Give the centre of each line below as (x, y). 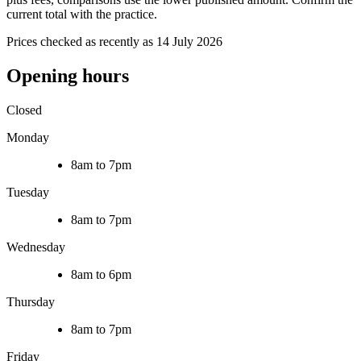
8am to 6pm (101, 275)
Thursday (31, 302)
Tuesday (28, 193)
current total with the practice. (82, 15)
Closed (24, 110)
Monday (28, 138)
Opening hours (68, 76)
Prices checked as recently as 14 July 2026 (114, 42)
